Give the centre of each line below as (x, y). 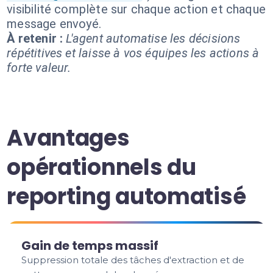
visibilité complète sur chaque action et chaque (136, 9)
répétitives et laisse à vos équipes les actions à (133, 53)
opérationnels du (101, 167)
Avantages (68, 138)
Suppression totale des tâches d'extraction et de (133, 260)
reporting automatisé (126, 197)
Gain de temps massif (90, 246)
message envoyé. (54, 24)
